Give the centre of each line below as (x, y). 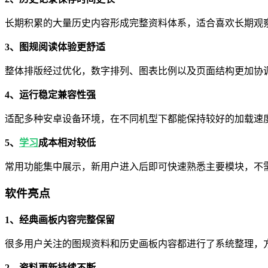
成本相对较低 (67, 143)
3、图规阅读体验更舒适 (55, 47)
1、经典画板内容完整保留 (60, 220)
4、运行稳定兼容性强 (50, 95)
